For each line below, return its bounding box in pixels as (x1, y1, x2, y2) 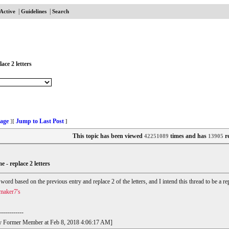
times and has (168, 132, 208, 140)
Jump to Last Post (15, 118, 64, 125)
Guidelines (20, 8, 47, 14)
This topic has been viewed (72, 132, 144, 140)
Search (52, 8, 69, 14)
